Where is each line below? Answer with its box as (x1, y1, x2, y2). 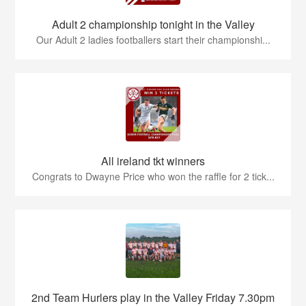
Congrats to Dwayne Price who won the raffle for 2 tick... (31, 169, 275, 183)
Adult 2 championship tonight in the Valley (51, 16, 255, 32)
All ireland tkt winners (101, 153, 205, 169)
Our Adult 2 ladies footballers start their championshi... (36, 33, 270, 46)
